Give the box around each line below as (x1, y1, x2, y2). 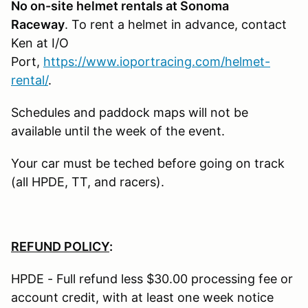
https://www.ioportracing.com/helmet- (43, 54, 270, 69)
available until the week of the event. (11, 124, 225, 139)
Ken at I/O (11, 36, 69, 51)
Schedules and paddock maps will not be (11, 105, 248, 120)
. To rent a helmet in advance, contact (65, 17, 287, 32)
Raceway (11, 17, 65, 32)
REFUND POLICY (11, 239, 109, 254)
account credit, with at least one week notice (11, 290, 274, 305)
